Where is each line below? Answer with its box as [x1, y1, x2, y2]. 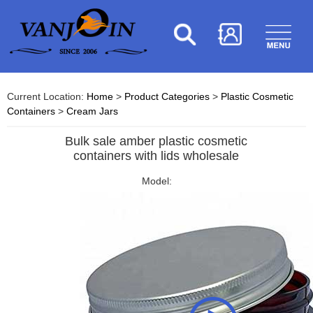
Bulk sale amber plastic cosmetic [65, 134, 248, 148]
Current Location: [7, 91, 87, 102]
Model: [141, 175, 172, 187]
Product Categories [124, 91, 210, 102]
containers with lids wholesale [73, 149, 240, 163]
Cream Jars [66, 105, 118, 117]
